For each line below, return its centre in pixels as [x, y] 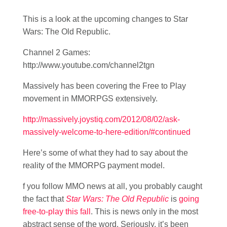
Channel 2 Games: [56, 53]
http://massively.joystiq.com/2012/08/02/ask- [101, 120]
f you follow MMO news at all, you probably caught [112, 186]
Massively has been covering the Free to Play [104, 86]
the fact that [44, 199]
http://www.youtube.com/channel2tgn [89, 65]
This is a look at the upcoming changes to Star [105, 19]
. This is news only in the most [144, 212]
